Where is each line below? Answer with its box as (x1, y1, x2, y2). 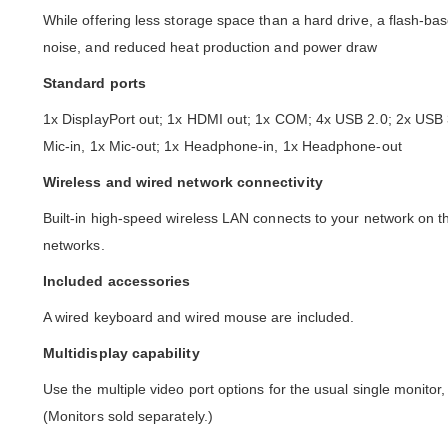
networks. (43, 237, 105, 254)
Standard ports (43, 75, 146, 92)
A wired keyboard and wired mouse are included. (43, 309, 355, 326)
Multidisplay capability (43, 345, 200, 362)
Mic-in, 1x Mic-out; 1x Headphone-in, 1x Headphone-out (43, 138, 402, 155)
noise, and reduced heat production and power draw (43, 39, 378, 56)
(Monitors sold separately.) (43, 408, 213, 425)
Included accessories (43, 273, 191, 290)
